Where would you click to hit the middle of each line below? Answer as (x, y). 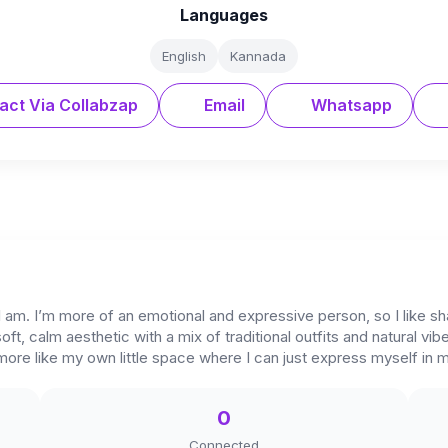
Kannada (258, 56)
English (184, 56)
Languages (224, 15)
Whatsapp (349, 105)
